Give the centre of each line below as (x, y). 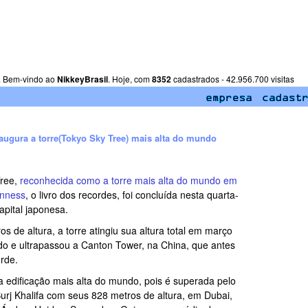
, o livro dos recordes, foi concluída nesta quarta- (132, 195)
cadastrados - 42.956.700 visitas (233, 79)
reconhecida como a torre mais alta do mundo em (129, 180)
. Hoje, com (130, 79)
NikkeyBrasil (82, 79)
